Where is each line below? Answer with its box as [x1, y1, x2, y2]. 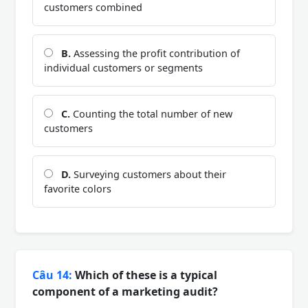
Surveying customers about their [71, 167, 226, 181]
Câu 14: [32, 267, 72, 283]
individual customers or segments [44, 60, 203, 74]
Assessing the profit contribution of [71, 46, 240, 60]
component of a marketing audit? [32, 283, 218, 299]
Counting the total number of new [70, 107, 232, 120]
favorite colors [44, 181, 111, 195]
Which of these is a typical [72, 267, 217, 283]
